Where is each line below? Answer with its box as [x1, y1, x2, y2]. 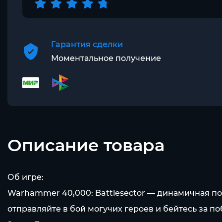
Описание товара [7, 135, 165, 156]
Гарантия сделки [51, 40, 123, 49]
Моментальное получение [51, 54, 161, 63]
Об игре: [7, 172, 44, 182]
